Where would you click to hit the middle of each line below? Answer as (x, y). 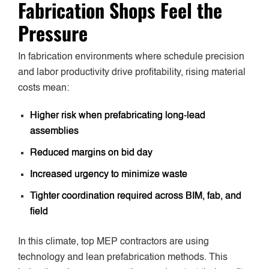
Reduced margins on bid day (91, 153)
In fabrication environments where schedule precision (131, 57)
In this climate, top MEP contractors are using (113, 242)
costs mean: (44, 89)
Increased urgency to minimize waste (109, 175)
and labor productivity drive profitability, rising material (132, 73)
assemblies (54, 132)
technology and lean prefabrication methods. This (123, 258)
